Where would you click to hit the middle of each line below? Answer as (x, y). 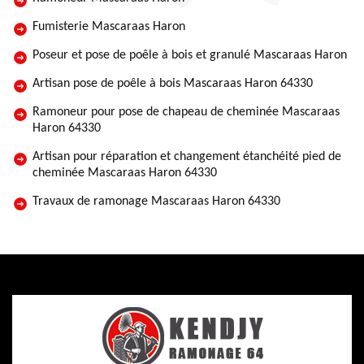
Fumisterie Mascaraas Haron (109, 27)
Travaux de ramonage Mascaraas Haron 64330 (156, 201)
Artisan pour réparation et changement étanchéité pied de (187, 157)
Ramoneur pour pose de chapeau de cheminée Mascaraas (186, 112)
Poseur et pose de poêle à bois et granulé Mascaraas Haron (190, 55)
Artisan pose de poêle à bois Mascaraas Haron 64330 (173, 84)
